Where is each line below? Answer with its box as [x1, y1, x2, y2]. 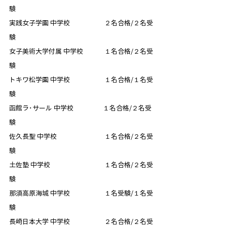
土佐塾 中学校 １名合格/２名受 [9, 162, 153, 169]
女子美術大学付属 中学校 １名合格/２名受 [9, 48, 153, 55]
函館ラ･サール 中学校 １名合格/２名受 [9, 105, 152, 112]
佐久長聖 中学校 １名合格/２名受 [9, 133, 153, 140]
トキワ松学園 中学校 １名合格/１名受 [9, 77, 153, 84]
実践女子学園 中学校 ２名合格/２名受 [9, 20, 153, 27]
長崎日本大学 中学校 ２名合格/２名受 [9, 218, 153, 225]
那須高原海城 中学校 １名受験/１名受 [9, 190, 153, 197]
